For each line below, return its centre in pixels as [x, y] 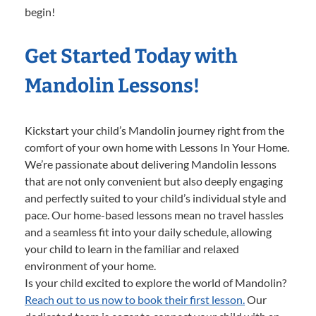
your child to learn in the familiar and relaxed [132, 248]
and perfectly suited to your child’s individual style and [156, 197]
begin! [40, 11]
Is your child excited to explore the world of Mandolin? [156, 282]
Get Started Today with [131, 56]
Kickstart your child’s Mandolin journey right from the [154, 130]
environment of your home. [90, 265]
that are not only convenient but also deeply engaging [154, 181]
